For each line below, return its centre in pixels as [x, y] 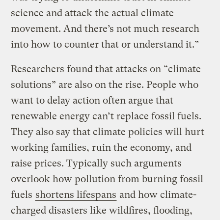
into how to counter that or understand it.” [105, 44]
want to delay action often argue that [92, 100]
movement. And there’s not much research [105, 28]
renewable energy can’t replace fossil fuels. [106, 116]
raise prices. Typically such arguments [96, 163]
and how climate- [157, 194]
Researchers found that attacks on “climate [106, 69]
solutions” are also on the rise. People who [105, 84]
